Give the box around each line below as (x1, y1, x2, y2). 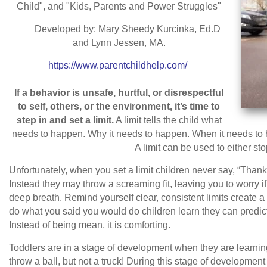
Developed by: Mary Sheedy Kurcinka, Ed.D (17, 24, 221, 35)
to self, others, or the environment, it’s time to (18, 101, 220, 112)
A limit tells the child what (113, 115, 222, 126)
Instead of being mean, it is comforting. (9, 220, 175, 231)
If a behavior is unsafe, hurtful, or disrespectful (14, 88, 223, 98)
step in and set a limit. (16, 115, 114, 126)
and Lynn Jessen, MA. (72, 38, 166, 48)
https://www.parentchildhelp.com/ (48, 60, 187, 71)
